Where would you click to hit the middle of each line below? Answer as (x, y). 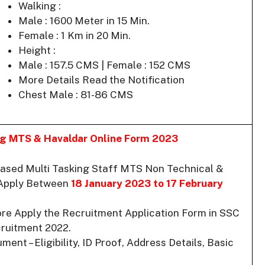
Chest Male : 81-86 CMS (76, 95)
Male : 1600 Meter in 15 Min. (84, 21)
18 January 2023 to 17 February (147, 183)
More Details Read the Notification (101, 80)
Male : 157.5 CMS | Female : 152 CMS (104, 65)
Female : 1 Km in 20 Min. (75, 36)
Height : (37, 51)
